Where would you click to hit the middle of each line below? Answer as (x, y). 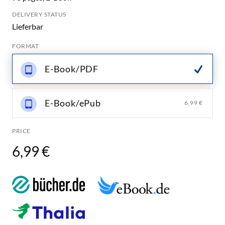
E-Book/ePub (73, 103)
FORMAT (25, 46)
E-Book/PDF (72, 69)
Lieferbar (28, 26)
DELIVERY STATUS (39, 14)
